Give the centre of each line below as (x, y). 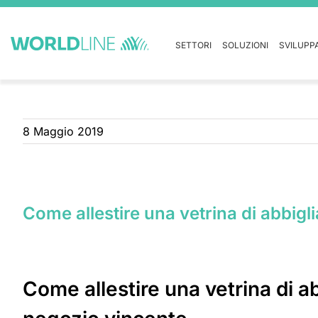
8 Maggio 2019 (63, 131)
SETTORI (193, 45)
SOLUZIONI (245, 45)
